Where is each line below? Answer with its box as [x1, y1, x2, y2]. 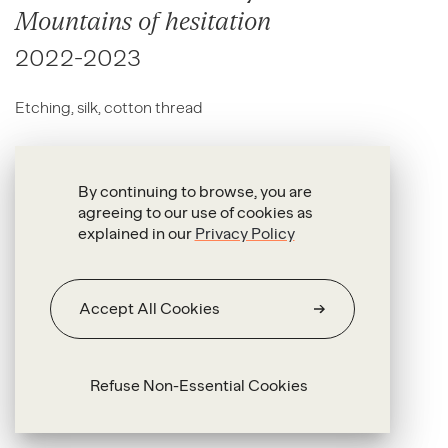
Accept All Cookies [79, 299, 220, 318]
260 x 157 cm [15, 142, 108, 161]
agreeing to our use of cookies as [77, 203, 313, 222]
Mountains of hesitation [15, 7, 271, 36]
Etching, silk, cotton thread [15, 98, 202, 117]
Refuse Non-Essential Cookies [89, 376, 308, 395]
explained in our [77, 224, 195, 243]
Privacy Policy [194, 224, 295, 243]
